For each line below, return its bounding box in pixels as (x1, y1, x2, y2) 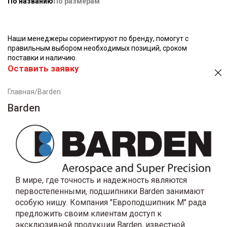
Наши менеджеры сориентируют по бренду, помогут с (8, 34, 188, 43)
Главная (8, 87, 34, 96)
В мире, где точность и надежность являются (15, 175, 187, 185)
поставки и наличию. (8, 53, 77, 62)
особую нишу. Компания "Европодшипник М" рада (15, 197, 206, 207)
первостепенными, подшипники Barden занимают (15, 186, 204, 196)
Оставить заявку (8, 63, 79, 73)
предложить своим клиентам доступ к (15, 208, 162, 218)
